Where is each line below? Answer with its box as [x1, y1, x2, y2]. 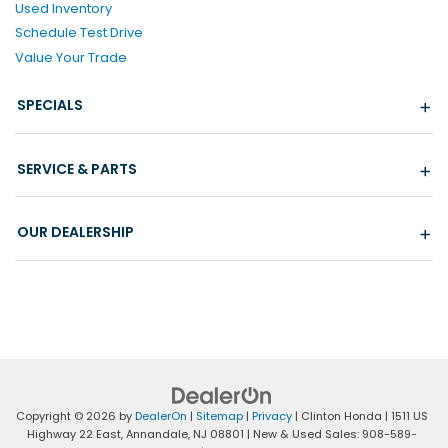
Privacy [251, 407, 292, 424]
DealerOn [134, 407, 187, 424]
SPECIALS [17, 95, 83, 116]
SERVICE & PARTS [17, 158, 137, 179]
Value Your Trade [15, 47, 127, 67]
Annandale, [122, 425, 190, 442]
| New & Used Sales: [243, 425, 362, 442]
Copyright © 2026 [15, 407, 119, 424]
